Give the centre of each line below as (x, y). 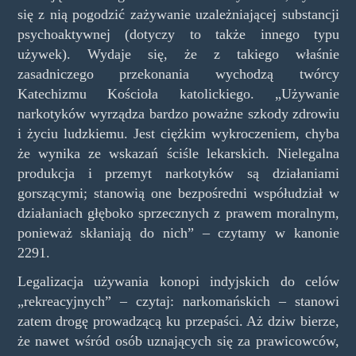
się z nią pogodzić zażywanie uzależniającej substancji (178, 15)
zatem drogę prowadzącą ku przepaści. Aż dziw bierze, (178, 321)
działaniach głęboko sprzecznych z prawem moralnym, (178, 213)
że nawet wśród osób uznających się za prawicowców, (178, 341)
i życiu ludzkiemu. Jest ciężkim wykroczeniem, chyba (178, 134)
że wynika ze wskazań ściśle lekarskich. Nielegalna (178, 154)
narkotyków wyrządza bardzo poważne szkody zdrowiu (178, 114)
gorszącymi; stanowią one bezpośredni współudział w (178, 193)
